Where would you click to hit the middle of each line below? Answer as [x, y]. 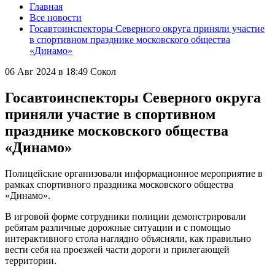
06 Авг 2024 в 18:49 [46, 72]
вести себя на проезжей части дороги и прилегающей [117, 249]
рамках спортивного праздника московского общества [119, 184]
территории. [31, 260]
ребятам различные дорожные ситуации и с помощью [118, 227]
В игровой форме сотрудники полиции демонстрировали [126, 216]
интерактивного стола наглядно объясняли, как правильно [128, 238]
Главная [46, 6]
